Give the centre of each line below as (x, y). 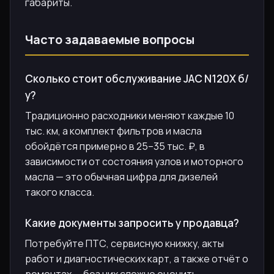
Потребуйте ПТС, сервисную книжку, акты (124, 243)
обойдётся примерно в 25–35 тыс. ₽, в (115, 146)
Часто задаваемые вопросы (110, 39)
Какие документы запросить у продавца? (132, 223)
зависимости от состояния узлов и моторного (134, 161)
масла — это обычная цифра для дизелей (121, 176)
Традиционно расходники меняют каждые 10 (130, 115)
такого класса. (60, 192)
